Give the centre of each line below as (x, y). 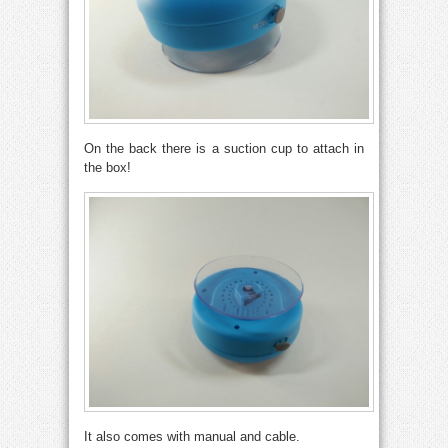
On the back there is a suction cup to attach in (224, 148)
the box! (107, 167)
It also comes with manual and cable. (192, 436)
